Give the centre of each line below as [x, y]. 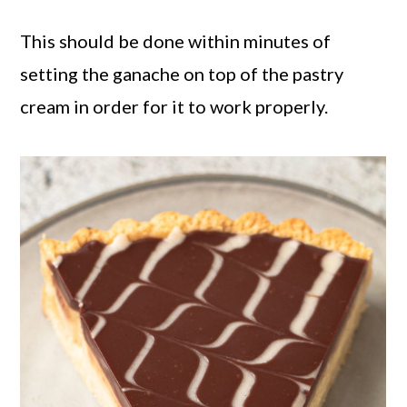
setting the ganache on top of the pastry [182, 73]
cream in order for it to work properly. [174, 106]
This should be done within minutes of [176, 40]
